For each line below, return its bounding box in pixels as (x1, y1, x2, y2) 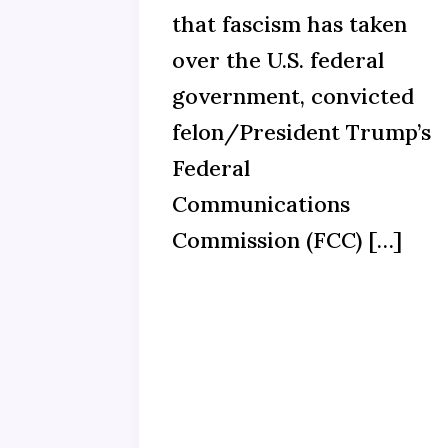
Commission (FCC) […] (172, 226, 402, 255)
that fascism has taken (172, 10, 407, 39)
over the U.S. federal (172, 46, 384, 75)
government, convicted (172, 82, 414, 111)
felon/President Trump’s (172, 118, 431, 147)
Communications (172, 190, 350, 219)
